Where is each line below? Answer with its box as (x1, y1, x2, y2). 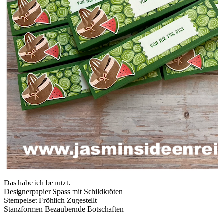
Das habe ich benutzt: (4, 178, 70, 187)
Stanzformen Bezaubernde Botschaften (4, 204, 124, 213)
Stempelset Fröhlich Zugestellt (4, 196, 97, 204)
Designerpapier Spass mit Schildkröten (4, 187, 123, 196)
